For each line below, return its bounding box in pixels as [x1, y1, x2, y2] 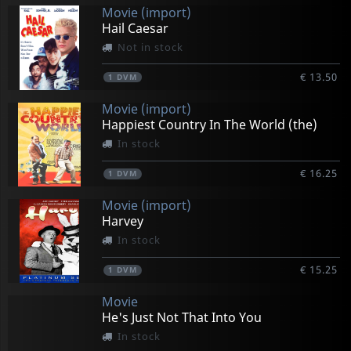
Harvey [101, 212, 143, 230]
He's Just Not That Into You [101, 309, 262, 327]
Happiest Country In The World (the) [101, 115, 317, 133]
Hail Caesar [101, 19, 168, 37]
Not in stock [117, 39, 183, 54]
